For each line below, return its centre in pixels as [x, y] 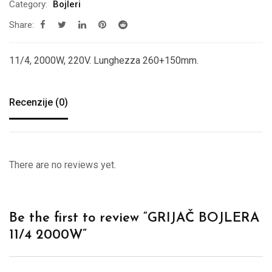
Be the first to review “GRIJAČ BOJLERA [134, 218]
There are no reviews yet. [63, 165]
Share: [22, 25]
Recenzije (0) [39, 102]
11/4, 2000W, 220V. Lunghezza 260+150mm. [104, 60]
